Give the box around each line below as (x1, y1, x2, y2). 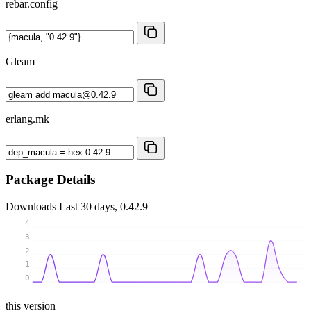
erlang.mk (6, 112, 49, 125)
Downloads (6, 201, 59, 213)
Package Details (6, 172, 95, 187)
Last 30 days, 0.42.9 (59, 201, 148, 213)
